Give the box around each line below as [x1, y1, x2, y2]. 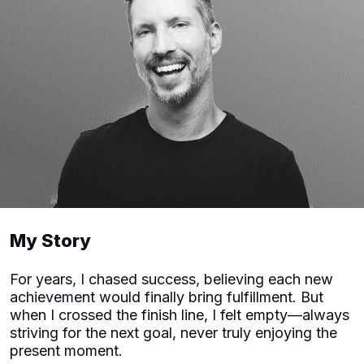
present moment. [10, 341, 127, 359]
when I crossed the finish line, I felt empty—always [10, 305, 349, 323]
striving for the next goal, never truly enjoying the [10, 323, 337, 341]
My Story [10, 229, 91, 251]
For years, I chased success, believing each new [10, 270, 333, 288]
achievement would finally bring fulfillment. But [10, 288, 323, 305]
